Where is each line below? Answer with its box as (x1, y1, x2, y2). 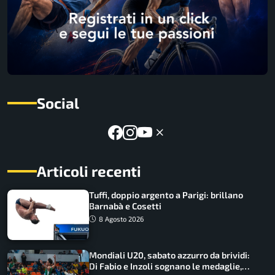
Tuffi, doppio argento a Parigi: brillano (89, 190, 244, 201)
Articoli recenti (37, 162, 141, 180)
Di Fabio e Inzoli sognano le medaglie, (89, 261, 242, 272)
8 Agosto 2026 (99, 214, 144, 223)
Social (37, 94, 79, 112)
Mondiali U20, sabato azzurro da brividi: (89, 250, 250, 261)
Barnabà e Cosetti (89, 201, 162, 212)
